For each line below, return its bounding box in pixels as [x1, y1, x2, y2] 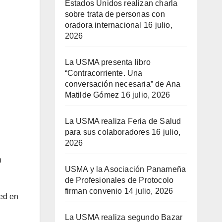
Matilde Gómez [64, 91, 119, 100]
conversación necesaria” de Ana [64, 80, 181, 89]
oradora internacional [64, 21, 142, 30]
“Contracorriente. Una [64, 69, 143, 78]
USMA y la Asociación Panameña [64, 165, 186, 174]
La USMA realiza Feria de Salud [64, 117, 181, 126]
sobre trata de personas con [64, 10, 165, 19]
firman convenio [64, 187, 122, 196]
